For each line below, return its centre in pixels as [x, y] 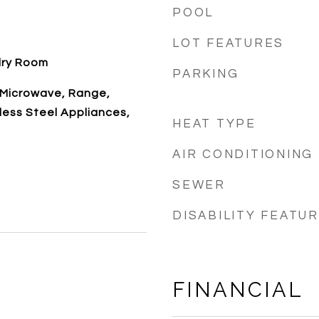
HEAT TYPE [214, 124]
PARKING [206, 74]
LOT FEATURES [228, 43]
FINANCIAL [238, 290]
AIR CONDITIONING [243, 155]
